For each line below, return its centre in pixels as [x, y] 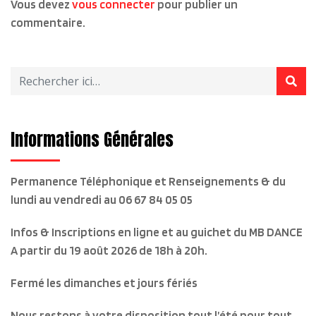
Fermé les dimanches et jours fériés [104, 283]
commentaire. [48, 23]
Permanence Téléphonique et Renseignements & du [148, 181]
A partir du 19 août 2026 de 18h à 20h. [109, 250]
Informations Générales [92, 140]
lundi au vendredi [57, 200]
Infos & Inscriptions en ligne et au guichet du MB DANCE [157, 232]
